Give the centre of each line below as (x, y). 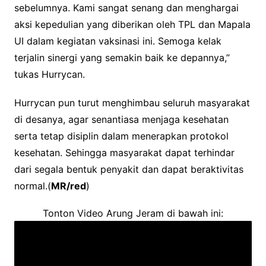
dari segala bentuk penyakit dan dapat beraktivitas (129, 170)
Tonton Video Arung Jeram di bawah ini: (133, 213)
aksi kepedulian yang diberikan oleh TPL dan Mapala (132, 25)
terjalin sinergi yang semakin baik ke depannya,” (122, 58)
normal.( (32, 186)
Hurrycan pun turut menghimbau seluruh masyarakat (132, 103)
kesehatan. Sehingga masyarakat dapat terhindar (124, 153)
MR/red (68, 186)
